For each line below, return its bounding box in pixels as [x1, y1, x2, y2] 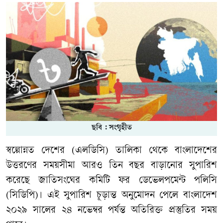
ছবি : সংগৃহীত [91, 123, 132, 132]
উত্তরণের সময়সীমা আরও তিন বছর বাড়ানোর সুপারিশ [6, 160, 217, 171]
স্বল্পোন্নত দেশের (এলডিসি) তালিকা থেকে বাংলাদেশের [6, 145, 217, 156]
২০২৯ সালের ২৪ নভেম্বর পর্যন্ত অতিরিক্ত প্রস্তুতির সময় [6, 205, 217, 216]
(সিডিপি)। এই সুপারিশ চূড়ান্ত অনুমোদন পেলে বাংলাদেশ [6, 190, 217, 201]
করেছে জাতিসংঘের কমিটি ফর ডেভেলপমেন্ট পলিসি [6, 175, 217, 186]
